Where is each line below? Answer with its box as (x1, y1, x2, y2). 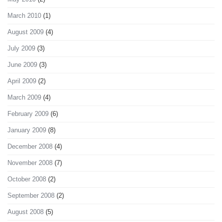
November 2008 (7, 159, 53, 167)
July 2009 (7, 45, 35, 53)
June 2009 (7, 61, 37, 69)
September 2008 (7, 192, 55, 200)
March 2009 (7, 94, 41, 102)
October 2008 (7, 175, 46, 183)
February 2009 (7, 110, 49, 118)
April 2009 (7, 77, 36, 85)
